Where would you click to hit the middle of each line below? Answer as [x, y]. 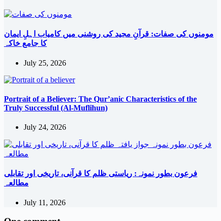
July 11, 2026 [45, 202]
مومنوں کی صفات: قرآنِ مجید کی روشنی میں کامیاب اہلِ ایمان [109, 34]
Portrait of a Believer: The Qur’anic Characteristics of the [100, 99]
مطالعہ [16, 183]
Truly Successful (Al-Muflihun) [56, 108]
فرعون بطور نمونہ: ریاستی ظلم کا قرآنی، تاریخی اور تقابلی [101, 174]
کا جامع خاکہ [25, 43]
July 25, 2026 [45, 63]
